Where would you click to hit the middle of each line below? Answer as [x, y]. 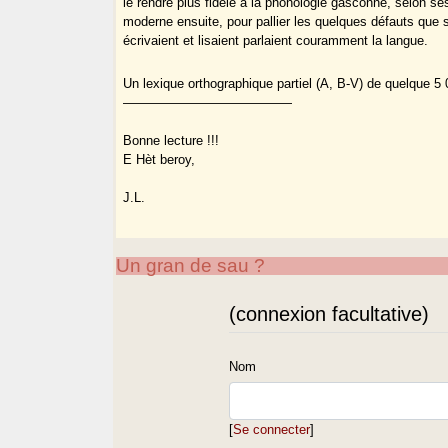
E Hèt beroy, [159, 160]
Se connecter [272, 429]
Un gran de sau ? [191, 265]
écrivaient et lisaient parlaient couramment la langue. [276, 41]
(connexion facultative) [329, 313]
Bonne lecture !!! [171, 141]
